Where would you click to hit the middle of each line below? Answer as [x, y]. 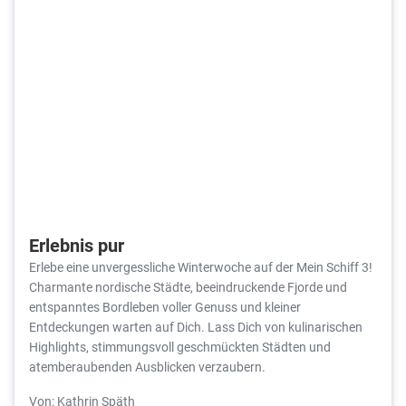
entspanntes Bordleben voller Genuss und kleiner [165, 307]
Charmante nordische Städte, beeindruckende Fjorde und [188, 287]
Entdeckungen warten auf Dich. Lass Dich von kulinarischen [196, 327]
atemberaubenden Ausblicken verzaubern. [147, 367]
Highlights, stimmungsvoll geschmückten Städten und [180, 347]
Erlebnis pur [77, 245]
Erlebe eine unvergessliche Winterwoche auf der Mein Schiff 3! [202, 267]
